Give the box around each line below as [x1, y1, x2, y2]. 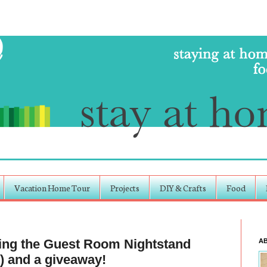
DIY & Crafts [160, 181, 206, 194]
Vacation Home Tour [14, 181, 90, 194]
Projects [110, 181, 139, 194]
